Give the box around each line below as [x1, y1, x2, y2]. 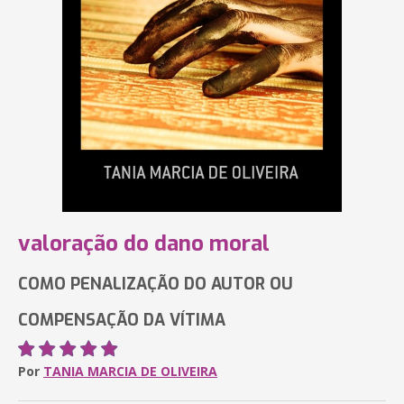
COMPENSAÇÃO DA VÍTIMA [18, 309, 225, 331]
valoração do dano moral [18, 229, 270, 258]
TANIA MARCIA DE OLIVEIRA [43, 363, 217, 380]
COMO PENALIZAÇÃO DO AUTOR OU [18, 273, 293, 295]
